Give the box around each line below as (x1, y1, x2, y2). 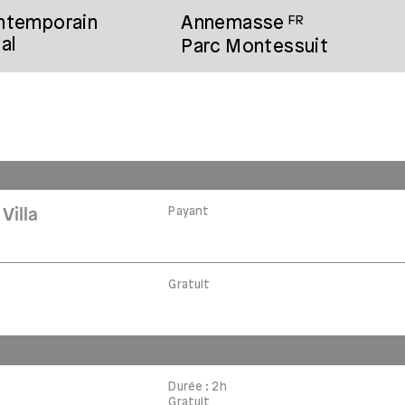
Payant (168, 205, 210, 218)
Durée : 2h (168, 381, 227, 393)
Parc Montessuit (181, 38, 329, 57)
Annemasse (181, 14, 285, 33)
